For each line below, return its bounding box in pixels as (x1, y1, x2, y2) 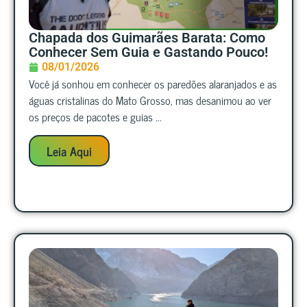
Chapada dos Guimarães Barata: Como (29, 29, 265, 47)
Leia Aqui (47, 140, 92, 161)
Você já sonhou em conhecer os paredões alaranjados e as (29, 75, 277, 93)
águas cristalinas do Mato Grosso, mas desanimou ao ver (29, 91, 271, 110)
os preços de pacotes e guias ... (29, 108, 162, 126)
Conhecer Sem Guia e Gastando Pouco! (29, 44, 268, 61)
